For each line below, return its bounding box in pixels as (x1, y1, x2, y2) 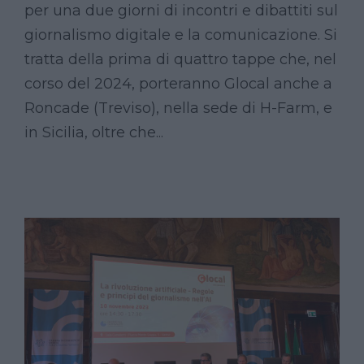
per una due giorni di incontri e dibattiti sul (24, 2, 338, 20)
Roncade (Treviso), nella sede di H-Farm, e (24, 99, 332, 118)
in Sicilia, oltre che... (24, 123, 163, 142)
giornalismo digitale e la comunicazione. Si (24, 26, 337, 45)
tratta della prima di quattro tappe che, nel (24, 50, 336, 69)
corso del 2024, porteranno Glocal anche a (24, 75, 332, 93)
